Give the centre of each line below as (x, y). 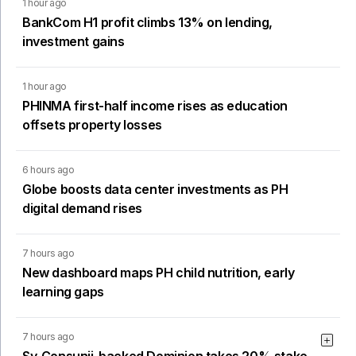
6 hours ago (48, 169)
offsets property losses (92, 124)
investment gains (74, 41)
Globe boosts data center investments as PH (155, 189)
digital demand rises (82, 208)
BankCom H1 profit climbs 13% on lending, (148, 22)
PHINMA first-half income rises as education (155, 105)
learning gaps (63, 291)
